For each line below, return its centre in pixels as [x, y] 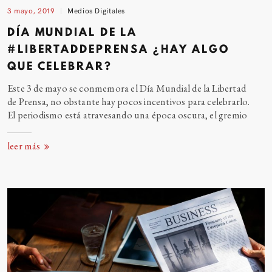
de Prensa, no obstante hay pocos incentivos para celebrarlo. [129, 101]
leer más [25, 146]
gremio [233, 115]
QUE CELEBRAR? [60, 66]
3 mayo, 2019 [31, 10]
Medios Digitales [97, 10]
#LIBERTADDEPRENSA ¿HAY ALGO [118, 49]
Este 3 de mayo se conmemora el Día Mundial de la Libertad [127, 88]
